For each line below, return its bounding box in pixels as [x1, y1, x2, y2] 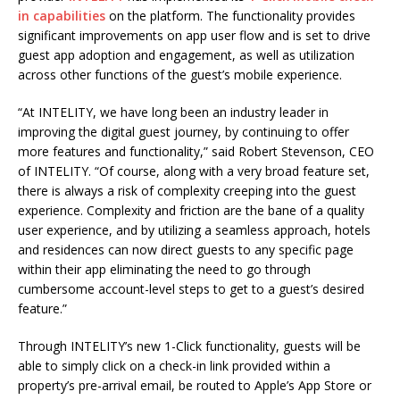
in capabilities [18, 7, 105, 25]
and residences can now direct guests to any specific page [18, 241, 354, 259]
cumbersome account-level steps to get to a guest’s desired [18, 280, 364, 298]
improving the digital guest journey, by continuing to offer [18, 123, 349, 141]
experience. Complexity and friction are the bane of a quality [18, 202, 364, 220]
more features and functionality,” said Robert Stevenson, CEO [18, 143, 374, 161]
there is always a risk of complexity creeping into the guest [18, 182, 356, 200]
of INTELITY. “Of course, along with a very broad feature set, [18, 162, 370, 180]
